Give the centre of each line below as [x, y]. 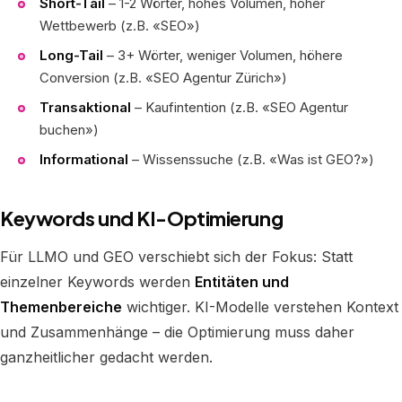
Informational [84, 159]
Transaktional [85, 107]
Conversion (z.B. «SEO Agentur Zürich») [163, 78]
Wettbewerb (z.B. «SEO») [120, 26]
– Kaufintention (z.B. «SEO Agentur [240, 107]
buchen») [69, 130]
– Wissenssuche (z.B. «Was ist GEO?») [251, 159]
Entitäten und [242, 282]
